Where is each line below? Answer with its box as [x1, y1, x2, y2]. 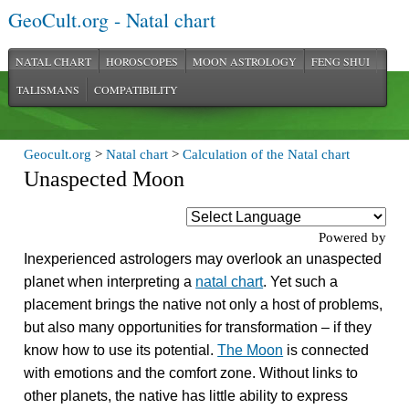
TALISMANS [16, 82, 79, 97]
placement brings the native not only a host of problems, [24, 297, 383, 312]
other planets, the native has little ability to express [24, 388, 349, 404]
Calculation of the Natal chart [183, 147, 351, 162]
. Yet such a [263, 274, 339, 289]
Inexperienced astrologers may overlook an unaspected [24, 251, 383, 267]
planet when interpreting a [24, 274, 196, 289]
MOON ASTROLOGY [192, 54, 297, 68]
